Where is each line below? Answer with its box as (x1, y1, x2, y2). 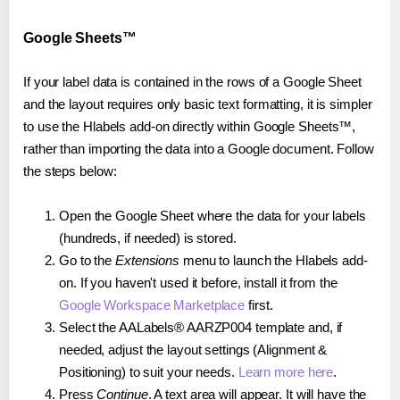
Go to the (59, 252, 115, 268)
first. (245, 296, 273, 312)
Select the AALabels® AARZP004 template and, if (59, 319, 343, 335)
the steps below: (23, 162, 117, 179)
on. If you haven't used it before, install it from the (59, 274, 337, 290)
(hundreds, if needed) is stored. (59, 229, 237, 246)
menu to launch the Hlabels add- (179, 252, 368, 268)
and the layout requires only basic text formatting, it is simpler (23, 96, 372, 112)
